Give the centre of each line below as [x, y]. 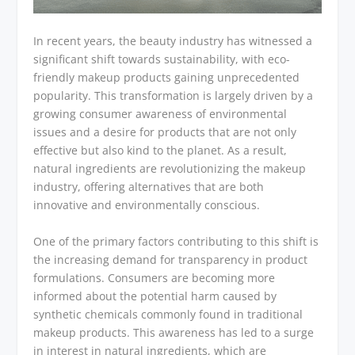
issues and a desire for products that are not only [165, 132]
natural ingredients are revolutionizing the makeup [170, 169]
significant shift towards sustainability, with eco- [162, 59]
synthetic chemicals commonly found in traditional [168, 314]
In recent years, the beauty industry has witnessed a [173, 41]
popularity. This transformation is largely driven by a [174, 96]
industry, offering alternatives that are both [149, 187]
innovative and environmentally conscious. [147, 205]
